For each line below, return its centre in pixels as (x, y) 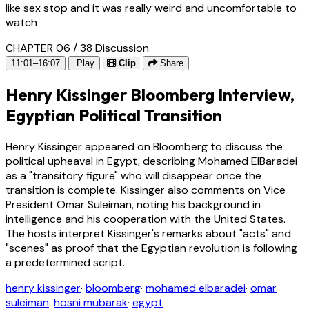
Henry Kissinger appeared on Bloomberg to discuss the (144, 146)
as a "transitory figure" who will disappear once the (133, 175)
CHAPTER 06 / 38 (49, 48)
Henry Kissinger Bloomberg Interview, (150, 94)
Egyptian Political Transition (114, 115)
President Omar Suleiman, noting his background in (133, 204)
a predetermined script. (65, 262)
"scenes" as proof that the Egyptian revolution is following (151, 248)
